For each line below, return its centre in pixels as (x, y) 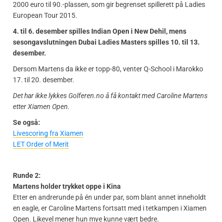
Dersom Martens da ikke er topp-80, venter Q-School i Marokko (108, 69)
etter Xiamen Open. (41, 106)
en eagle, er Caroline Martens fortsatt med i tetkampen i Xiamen (110, 208)
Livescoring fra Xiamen (48, 133)
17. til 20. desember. (44, 80)
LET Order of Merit (41, 144)
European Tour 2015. (45, 15)
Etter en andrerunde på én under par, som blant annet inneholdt (110, 197)
